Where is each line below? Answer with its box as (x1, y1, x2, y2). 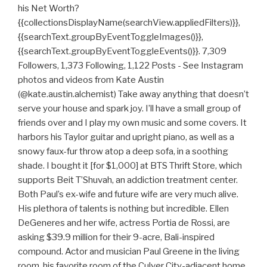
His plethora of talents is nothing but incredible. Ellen (18, 203, 229, 215)
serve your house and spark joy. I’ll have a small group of (18, 103, 241, 114)
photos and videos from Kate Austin (18, 74, 164, 86)
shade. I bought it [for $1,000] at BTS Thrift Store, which (18, 160, 242, 172)
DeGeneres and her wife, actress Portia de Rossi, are (18, 218, 230, 229)
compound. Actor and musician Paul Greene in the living (18, 246, 240, 257)
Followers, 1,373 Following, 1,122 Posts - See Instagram (18, 60, 243, 72)
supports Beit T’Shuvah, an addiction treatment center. (18, 175, 238, 186)
